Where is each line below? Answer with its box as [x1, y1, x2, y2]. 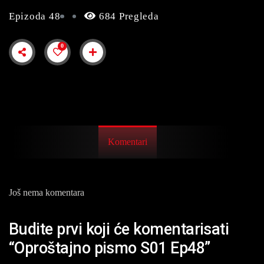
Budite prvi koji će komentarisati [9, 220, 229, 239]
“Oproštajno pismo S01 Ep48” [9, 239, 210, 258]
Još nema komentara [9, 187, 84, 197]
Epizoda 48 [9, 11, 61, 22]
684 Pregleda [96, 11, 159, 22]
